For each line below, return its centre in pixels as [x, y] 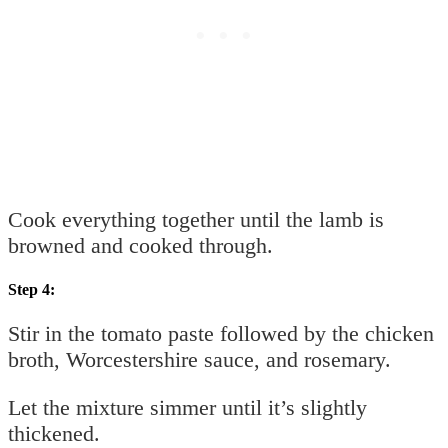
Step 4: [31, 290]
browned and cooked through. [140, 246]
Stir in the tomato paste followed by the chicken [221, 334]
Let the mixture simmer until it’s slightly [187, 408]
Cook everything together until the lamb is [196, 220]
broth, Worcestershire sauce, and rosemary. [199, 360]
